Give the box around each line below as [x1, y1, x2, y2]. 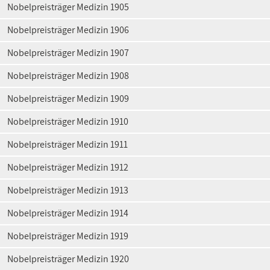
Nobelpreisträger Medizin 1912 [7, 161, 128, 174]
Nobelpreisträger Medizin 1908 [7, 69, 129, 82]
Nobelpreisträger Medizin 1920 [7, 253, 129, 265]
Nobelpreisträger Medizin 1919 [7, 230, 128, 242]
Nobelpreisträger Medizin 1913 [7, 184, 128, 196]
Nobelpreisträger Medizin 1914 [7, 207, 128, 219]
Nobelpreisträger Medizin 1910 [7, 115, 128, 128]
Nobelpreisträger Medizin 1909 [7, 92, 129, 105]
